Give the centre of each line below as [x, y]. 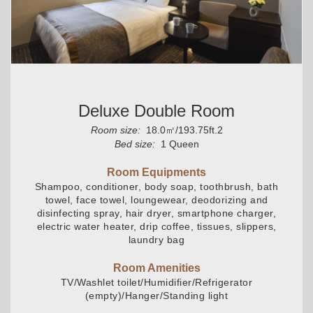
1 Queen [178, 144]
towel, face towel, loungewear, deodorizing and [156, 200]
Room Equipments [156, 173]
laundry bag [156, 240]
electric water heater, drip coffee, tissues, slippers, [156, 227]
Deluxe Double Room [156, 111]
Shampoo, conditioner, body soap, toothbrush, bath [156, 187]
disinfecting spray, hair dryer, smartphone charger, [156, 213]
